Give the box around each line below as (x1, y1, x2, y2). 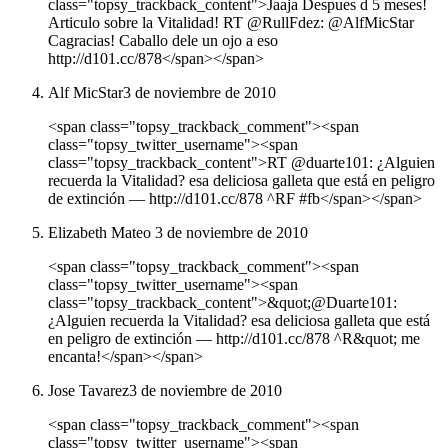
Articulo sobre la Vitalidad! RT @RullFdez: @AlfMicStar (48, 14, 414, 32)
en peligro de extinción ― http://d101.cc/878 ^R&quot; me (48, 330, 420, 348)
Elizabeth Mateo (48, 224, 155, 242)
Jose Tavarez (48, 382, 129, 400)
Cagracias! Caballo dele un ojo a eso (48, 32, 278, 50)
